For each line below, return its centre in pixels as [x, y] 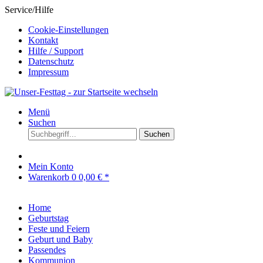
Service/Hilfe [29, 10]
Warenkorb [50, 177]
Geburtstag [48, 218]
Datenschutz [51, 61]
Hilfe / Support [56, 51]
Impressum [48, 72]
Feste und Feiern [59, 229]
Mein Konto [51, 166]
